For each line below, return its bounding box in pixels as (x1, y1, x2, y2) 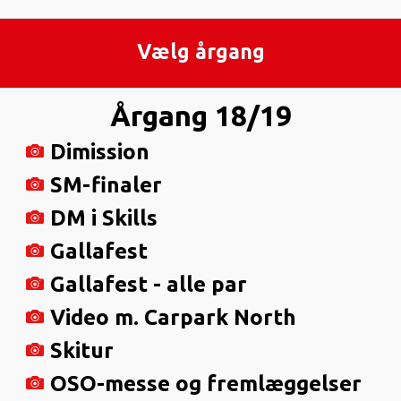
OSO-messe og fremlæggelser (50, 371, 362, 396)
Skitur (50, 337, 114, 363)
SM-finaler (50, 172, 162, 197)
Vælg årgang (136, 40, 265, 64)
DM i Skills (50, 205, 158, 230)
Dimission (50, 139, 149, 164)
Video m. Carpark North (50, 304, 296, 329)
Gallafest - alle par (50, 271, 247, 296)
